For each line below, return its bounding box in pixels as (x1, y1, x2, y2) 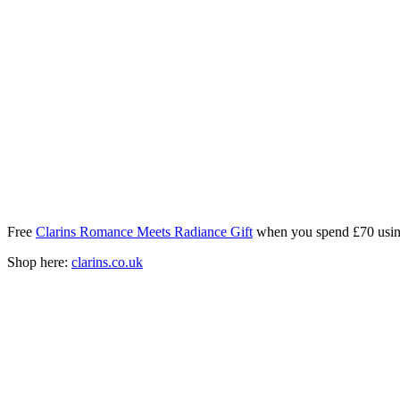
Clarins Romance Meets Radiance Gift (36, 223, 253, 239)
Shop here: (7, 254, 71, 270)
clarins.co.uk (71, 254, 143, 270)
